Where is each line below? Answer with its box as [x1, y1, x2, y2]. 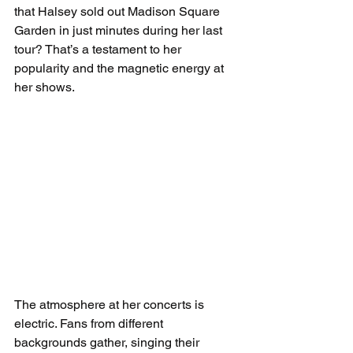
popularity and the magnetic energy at [14, 60, 227, 76]
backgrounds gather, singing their [14, 334, 203, 350]
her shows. [14, 79, 75, 95]
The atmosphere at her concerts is [14, 296, 207, 312]
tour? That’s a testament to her [14, 41, 184, 57]
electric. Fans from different [14, 315, 166, 331]
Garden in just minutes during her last [14, 22, 225, 38]
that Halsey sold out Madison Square [14, 3, 223, 19]
